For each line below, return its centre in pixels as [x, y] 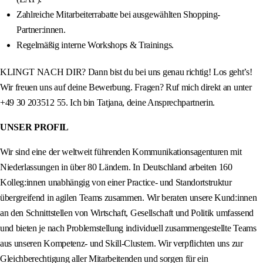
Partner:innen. [41, 30]
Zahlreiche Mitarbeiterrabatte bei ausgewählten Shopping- [119, 15]
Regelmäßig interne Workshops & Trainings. [95, 45]
